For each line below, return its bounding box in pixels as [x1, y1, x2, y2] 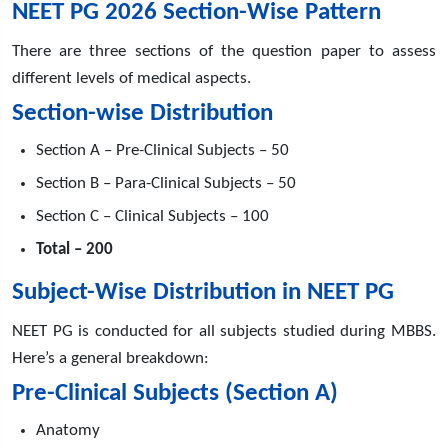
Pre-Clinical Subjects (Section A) [12, 380, 338, 406]
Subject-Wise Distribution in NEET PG [12, 279, 394, 305]
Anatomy [36, 421, 100, 439]
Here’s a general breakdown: [12, 349, 209, 367]
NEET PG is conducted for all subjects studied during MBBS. [12, 322, 436, 340]
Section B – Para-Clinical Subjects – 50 [36, 174, 296, 192]
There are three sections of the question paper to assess [12, 42, 436, 60]
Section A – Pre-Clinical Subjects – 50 [36, 141, 289, 159]
